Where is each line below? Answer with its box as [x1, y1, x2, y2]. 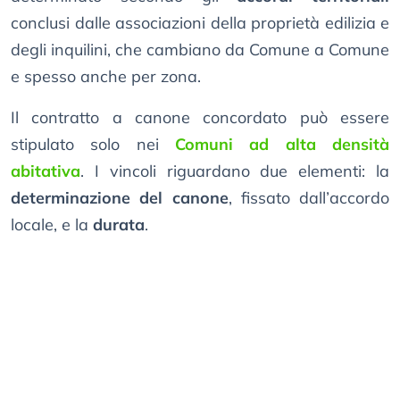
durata [93, 214, 145, 236]
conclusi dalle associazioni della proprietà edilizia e [11, 12, 389, 34]
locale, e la [11, 214, 93, 236]
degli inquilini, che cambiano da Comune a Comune [11, 39, 389, 61]
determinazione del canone [11, 187, 229, 209]
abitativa [11, 161, 80, 182]
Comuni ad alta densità [175, 134, 389, 155]
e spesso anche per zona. [11, 66, 201, 87]
